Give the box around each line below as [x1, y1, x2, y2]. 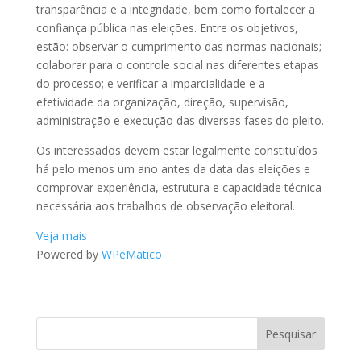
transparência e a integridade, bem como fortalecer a [35, 2, 315, 18]
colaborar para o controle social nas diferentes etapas [35, 57, 319, 73]
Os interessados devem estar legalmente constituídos [35, 143, 317, 159]
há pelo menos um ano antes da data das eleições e [35, 161, 310, 177]
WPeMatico [101, 247, 162, 263]
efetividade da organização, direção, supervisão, [35, 94, 288, 110]
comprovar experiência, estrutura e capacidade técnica [35, 180, 322, 196]
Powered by [35, 247, 102, 263]
